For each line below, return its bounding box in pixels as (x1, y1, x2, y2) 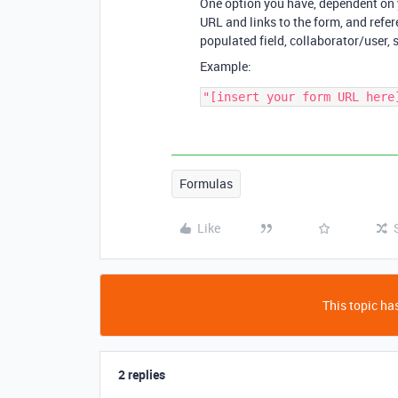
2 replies (118, 366, 165, 383)
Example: (200, 58, 251, 75)
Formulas (179, 175, 233, 192)
